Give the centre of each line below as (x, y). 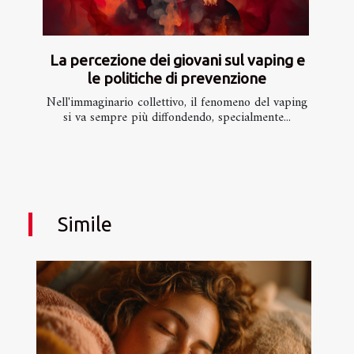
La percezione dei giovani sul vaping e (177, 60)
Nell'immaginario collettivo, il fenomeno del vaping (177, 102)
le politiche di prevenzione (177, 78)
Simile (85, 224)
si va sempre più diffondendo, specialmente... (177, 117)
